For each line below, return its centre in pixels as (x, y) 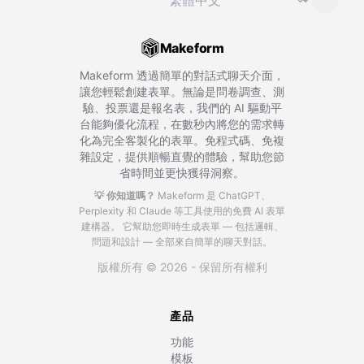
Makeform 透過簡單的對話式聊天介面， (182, 75)
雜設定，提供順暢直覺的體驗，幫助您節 (182, 156)
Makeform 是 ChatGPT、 (214, 195)
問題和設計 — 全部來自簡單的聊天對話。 (182, 242)
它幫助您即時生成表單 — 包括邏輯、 (203, 226)
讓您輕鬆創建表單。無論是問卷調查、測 (182, 91)
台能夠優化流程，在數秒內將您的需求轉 (182, 124)
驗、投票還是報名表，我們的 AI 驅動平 (182, 108)
